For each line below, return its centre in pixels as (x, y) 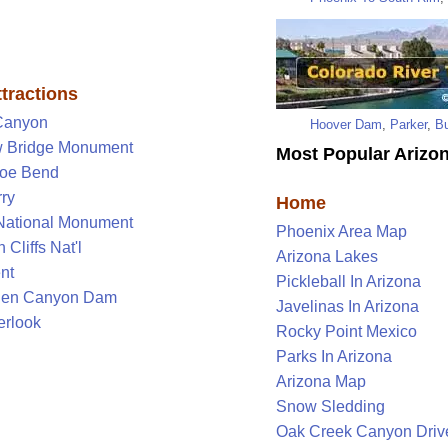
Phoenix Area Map (341, 232)
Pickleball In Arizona (348, 282)
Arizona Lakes (327, 257)
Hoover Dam (346, 124)
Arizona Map (321, 382)
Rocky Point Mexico (346, 332)
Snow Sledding (330, 407)
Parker (408, 124)
